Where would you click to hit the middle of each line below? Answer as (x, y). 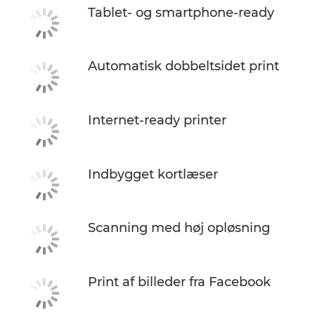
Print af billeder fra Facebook (179, 282)
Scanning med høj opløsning (179, 228)
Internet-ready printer (157, 120)
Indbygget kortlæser (153, 174)
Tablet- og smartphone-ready (181, 12)
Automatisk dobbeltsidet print (184, 66)
